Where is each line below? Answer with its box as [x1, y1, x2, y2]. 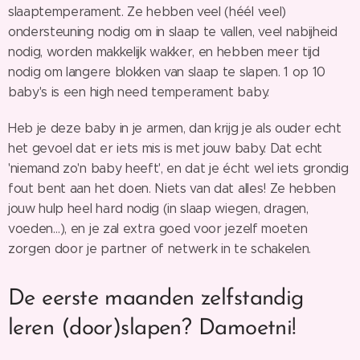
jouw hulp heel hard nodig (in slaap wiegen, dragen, [8, 200, 309, 216]
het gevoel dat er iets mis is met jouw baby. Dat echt [8, 140, 323, 156]
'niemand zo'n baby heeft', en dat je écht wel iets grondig [8, 160, 349, 176]
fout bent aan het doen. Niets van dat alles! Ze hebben [8, 180, 336, 196]
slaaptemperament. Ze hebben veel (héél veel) [8, 3, 286, 19]
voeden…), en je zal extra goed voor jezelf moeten [8, 220, 308, 236]
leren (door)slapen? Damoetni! [8, 317, 297, 340]
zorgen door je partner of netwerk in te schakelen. [8, 240, 311, 256]
